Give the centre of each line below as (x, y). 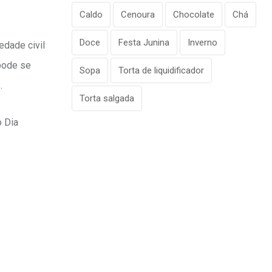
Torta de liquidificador (161, 71)
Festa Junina (144, 43)
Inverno (202, 43)
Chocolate (194, 15)
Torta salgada (107, 99)
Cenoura (138, 15)
